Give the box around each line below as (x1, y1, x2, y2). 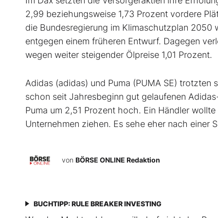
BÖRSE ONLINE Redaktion (75, 156, 160, 164)
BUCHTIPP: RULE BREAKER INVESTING (34, 200, 162, 208)
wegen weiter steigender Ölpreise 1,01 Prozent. (25, 50, 212, 60)
